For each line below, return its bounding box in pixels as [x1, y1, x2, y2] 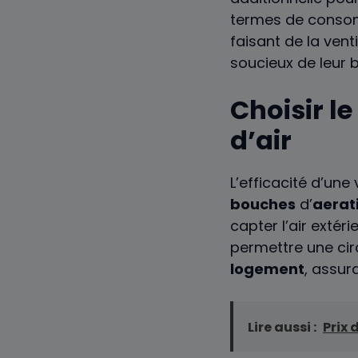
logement [230, 259, 304, 280]
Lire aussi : [248, 318, 316, 337]
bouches [230, 194, 296, 215]
